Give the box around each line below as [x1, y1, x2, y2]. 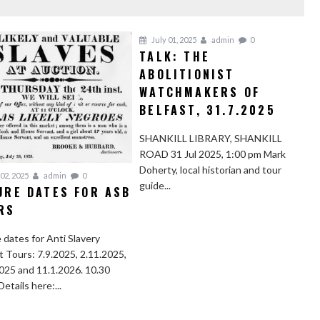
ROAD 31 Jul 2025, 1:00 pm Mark [139, 147, 286, 160]
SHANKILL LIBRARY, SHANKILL [139, 131, 283, 144]
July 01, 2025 [150, 34, 197, 44]
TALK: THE [139, 47, 211, 65]
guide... [139, 179, 171, 191]
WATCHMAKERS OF [139, 83, 261, 101]
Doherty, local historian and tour [139, 163, 282, 176]
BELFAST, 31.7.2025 [139, 101, 276, 119]
